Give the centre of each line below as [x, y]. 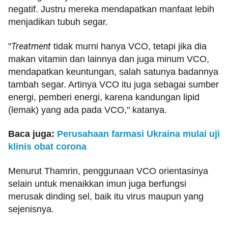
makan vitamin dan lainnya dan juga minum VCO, [109, 59]
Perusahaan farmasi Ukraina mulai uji [138, 134]
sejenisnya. [31, 209]
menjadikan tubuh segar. [58, 22]
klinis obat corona [47, 147]
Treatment [31, 46]
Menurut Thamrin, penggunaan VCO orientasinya [108, 171]
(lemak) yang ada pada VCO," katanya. [88, 110]
